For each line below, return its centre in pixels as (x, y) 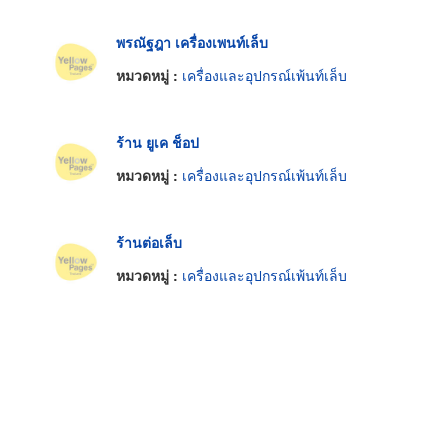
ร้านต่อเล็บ (149, 241)
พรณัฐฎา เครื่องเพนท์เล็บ (192, 41)
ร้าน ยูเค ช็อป (157, 141)
